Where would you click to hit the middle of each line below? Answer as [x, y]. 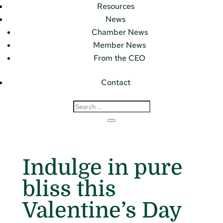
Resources [115, 6]
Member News [119, 45]
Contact [115, 83]
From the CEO [119, 58]
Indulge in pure [102, 167]
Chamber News [119, 32]
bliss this [69, 189]
